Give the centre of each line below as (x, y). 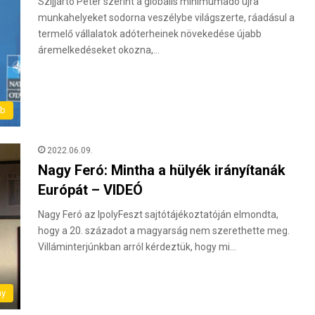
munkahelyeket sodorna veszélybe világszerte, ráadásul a (166, 17)
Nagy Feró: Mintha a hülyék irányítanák (162, 170)
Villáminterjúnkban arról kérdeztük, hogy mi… (137, 246)
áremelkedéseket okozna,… (99, 50)
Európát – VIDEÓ (90, 189)
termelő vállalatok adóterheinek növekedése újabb (150, 33)
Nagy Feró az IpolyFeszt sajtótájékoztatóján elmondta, (158, 214)
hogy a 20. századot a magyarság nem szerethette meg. (164, 230)
